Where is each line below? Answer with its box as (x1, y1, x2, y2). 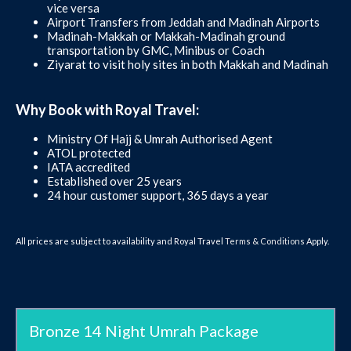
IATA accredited (47, 159, 130, 174)
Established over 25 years (47, 173, 182, 188)
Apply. (305, 235, 329, 246)
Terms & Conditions (225, 235, 305, 246)
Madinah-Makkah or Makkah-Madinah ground (47, 28, 285, 43)
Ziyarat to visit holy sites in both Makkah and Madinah (47, 56, 331, 71)
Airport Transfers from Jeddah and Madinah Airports (47, 14, 320, 29)
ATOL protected (47, 145, 131, 160)
